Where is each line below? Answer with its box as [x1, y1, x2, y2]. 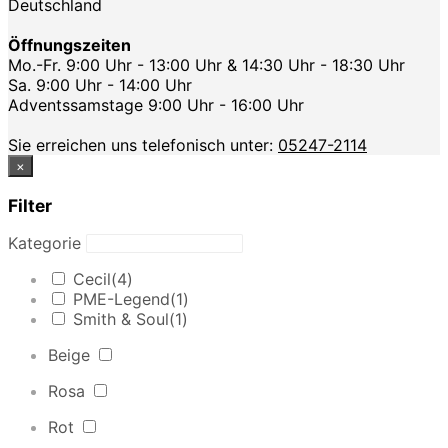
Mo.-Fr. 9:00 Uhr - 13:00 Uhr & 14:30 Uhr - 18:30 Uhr [8, 55, 405, 76]
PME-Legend [73, 289, 170, 309]
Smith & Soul [73, 309, 169, 329]
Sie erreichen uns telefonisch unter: [8, 135, 278, 156]
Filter [8, 194, 52, 216]
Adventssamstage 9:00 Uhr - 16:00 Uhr [8, 95, 304, 116]
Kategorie [8, 233, 81, 253]
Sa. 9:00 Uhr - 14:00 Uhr [8, 75, 192, 96]
